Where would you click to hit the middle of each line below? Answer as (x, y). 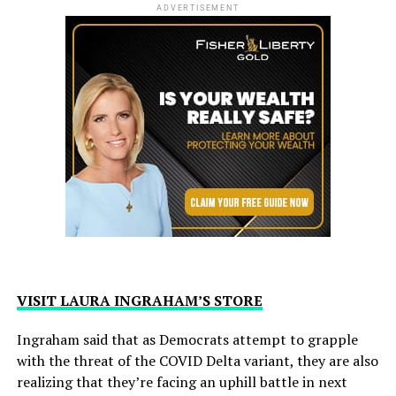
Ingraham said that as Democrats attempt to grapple (187, 339)
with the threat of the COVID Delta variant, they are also (197, 360)
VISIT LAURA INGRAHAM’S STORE (139, 300)
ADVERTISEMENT (198, 8)
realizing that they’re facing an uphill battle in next (182, 381)
